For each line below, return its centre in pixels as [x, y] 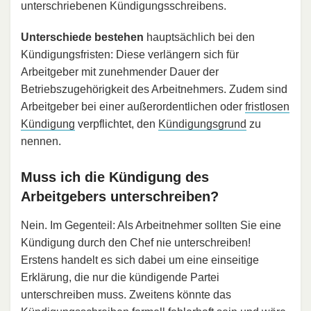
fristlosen [267, 106]
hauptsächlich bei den [199, 37]
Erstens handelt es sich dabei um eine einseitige [140, 260]
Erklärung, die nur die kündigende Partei [120, 277]
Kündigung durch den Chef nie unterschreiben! [136, 242]
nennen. [41, 141]
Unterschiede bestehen [82, 37]
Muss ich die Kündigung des [115, 177]
